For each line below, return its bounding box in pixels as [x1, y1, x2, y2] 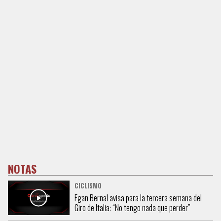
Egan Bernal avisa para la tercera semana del [74, 192, 202, 204]
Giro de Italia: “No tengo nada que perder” [74, 202, 190, 214]
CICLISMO [74, 181, 102, 191]
